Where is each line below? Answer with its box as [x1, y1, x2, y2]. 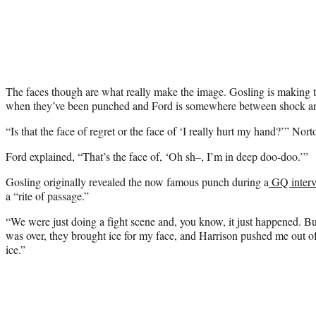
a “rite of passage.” [6, 188, 89, 203]
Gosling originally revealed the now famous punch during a [6, 174, 269, 189]
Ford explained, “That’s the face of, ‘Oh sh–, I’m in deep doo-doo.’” [6, 148, 308, 164]
